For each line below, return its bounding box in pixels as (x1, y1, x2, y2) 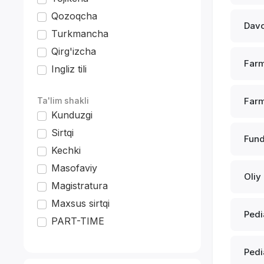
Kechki (51, 144, 81, 156)
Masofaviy (51, 162, 98, 174)
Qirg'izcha (51, 45, 97, 57)
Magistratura (51, 180, 108, 192)
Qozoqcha (51, 10, 98, 22)
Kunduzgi (51, 109, 93, 121)
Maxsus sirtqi (51, 197, 110, 209)
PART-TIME (51, 215, 105, 227)
